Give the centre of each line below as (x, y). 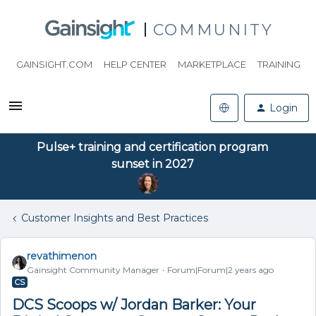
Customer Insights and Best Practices (115, 218)
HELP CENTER (135, 64)
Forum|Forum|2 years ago (220, 270)
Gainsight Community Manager (93, 270)
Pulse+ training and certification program (152, 147)
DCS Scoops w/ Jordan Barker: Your (134, 305)
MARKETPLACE (212, 64)
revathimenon (62, 256)
